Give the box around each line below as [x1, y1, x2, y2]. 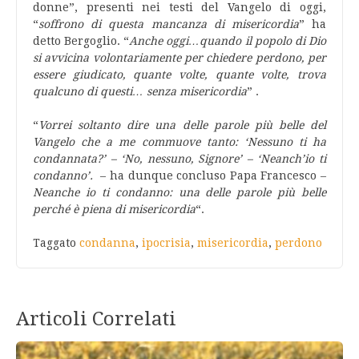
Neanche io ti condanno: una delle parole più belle [33, 186, 326, 199]
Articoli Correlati [16, 308, 176, 330]
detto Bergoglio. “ [33, 34, 130, 47]
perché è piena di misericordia [33, 203, 196, 216]
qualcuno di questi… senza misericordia [33, 85, 247, 98]
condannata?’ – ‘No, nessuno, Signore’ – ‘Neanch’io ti [33, 152, 326, 165]
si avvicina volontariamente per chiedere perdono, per [33, 51, 326, 64]
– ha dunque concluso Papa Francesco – [93, 169, 326, 182]
